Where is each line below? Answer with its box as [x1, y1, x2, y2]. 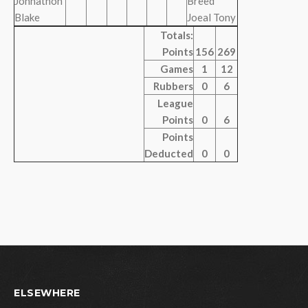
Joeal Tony [187, 11, 236, 23]
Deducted [144, 147, 193, 159]
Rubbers [153, 80, 193, 92]
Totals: [160, 29, 193, 41]
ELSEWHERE [14, 287, 80, 299]
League [157, 97, 193, 109]
